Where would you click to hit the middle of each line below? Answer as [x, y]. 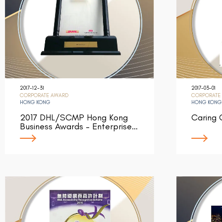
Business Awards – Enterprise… [79, 126]
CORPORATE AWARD [44, 95]
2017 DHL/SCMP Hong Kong [74, 117]
